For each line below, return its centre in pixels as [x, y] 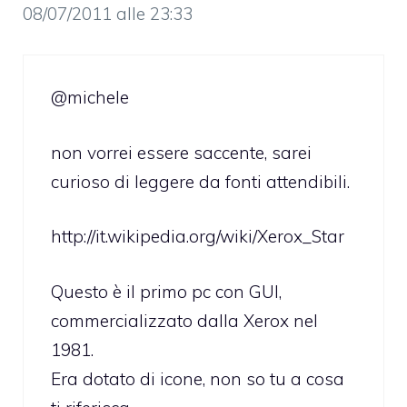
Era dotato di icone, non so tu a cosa [198, 378]
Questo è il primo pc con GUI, [166, 291]
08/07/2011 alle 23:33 [108, 13]
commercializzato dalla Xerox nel [184, 320]
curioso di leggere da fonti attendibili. [200, 181]
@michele [90, 98]
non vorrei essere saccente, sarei [181, 152]
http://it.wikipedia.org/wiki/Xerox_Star [198, 237]
